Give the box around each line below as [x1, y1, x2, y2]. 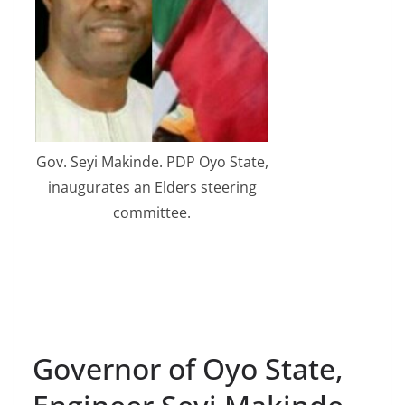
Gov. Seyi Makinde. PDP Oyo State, [35, 151, 268, 172]
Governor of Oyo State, [33, 348, 344, 388]
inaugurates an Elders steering [47, 176, 257, 197]
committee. [113, 202, 191, 222]
